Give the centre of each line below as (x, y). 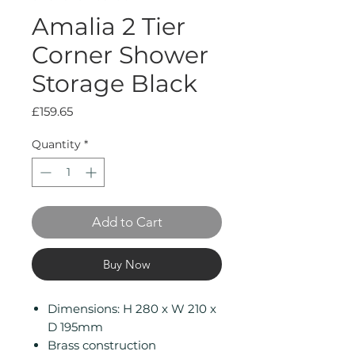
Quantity (56, 144)
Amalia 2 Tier (109, 27)
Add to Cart (127, 222)
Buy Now (127, 264)
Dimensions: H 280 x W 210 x (132, 309)
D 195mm (75, 327)
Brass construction (102, 345)
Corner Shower (120, 55)
